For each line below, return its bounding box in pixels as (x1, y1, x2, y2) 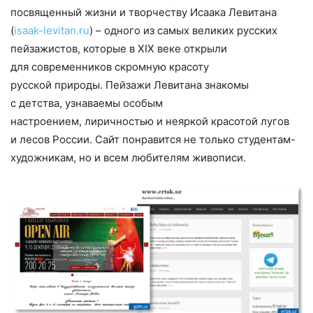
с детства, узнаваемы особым (10, 96, 163, 110)
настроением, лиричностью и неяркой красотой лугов (10, 114, 289, 128)
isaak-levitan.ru (14, 23, 89, 37)
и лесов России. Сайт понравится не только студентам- (10, 132, 296, 146)
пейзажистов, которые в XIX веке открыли (10, 41, 227, 55)
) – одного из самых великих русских (89, 23, 277, 37)
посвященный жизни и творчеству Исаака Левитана (10, 5, 277, 19)
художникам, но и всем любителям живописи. (10, 150, 246, 164)
